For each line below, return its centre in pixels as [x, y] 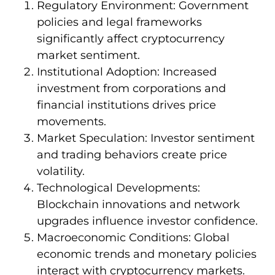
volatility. [61, 171]
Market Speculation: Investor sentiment [146, 138]
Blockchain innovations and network [138, 204]
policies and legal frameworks [119, 22]
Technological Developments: [118, 188]
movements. [72, 121]
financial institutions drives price [126, 105]
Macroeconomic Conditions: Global [133, 237]
